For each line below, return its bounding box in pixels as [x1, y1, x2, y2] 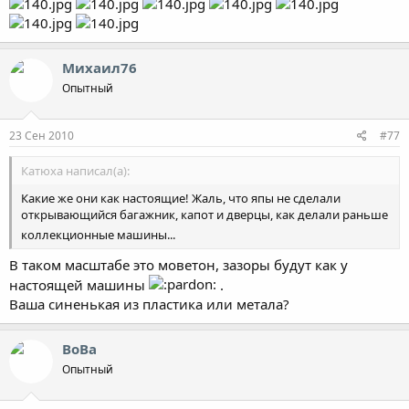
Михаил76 [62, 58, 137, 77]
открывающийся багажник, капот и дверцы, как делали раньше [21, 205, 388, 223]
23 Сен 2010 [9, 127, 74, 143]
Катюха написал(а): [21, 162, 130, 179]
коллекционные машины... [21, 225, 178, 243]
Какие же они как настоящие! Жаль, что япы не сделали [21, 189, 341, 206]
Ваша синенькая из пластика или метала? [9, 295, 289, 313]
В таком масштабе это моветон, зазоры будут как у [9, 256, 348, 274]
